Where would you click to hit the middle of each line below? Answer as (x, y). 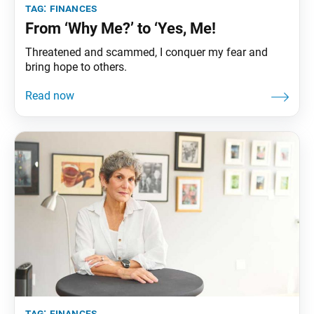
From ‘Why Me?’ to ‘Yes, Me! (121, 28)
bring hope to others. (76, 67)
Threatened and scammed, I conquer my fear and (146, 52)
